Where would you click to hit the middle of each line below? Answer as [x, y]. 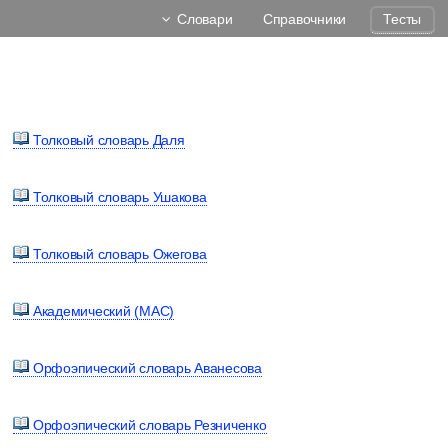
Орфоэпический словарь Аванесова [145, 367]
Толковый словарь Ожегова [118, 253]
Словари [205, 19]
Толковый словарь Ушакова [118, 196]
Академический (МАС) [102, 310]
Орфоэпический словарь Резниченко [148, 424]
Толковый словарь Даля [107, 139]
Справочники [304, 19]
